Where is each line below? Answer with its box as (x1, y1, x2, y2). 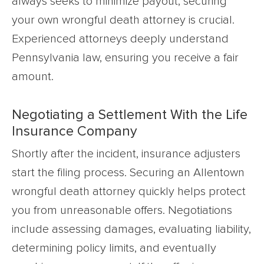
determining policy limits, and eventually (12, 242, 216, 255)
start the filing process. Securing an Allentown (12, 167, 245, 179)
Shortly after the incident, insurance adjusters (12, 148, 240, 160)
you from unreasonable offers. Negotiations (12, 204, 232, 217)
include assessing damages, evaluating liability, (12, 223, 251, 236)
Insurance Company (12, 124, 137, 139)
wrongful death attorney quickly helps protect (12, 186, 246, 198)
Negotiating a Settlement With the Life (12, 108, 247, 123)
